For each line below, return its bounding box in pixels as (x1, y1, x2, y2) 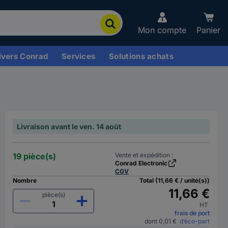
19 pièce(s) (13, 151, 56, 161)
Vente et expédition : (115, 151, 174, 159)
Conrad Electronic (115, 159, 168, 167)
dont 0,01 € (144, 217, 177, 225)
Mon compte (138, 25, 186, 35)
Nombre (13, 177, 37, 184)
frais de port (174, 209, 210, 217)
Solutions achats (109, 51, 174, 61)
